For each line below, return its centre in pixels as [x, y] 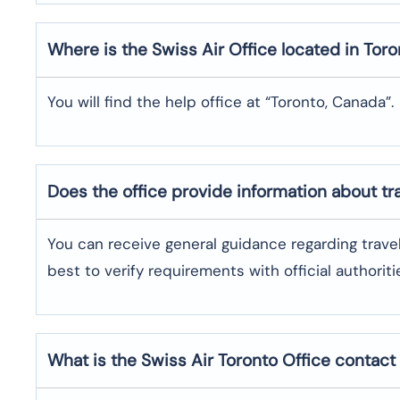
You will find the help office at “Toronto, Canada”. [221, 101]
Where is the [100, 49]
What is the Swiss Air [130, 360]
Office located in [296, 49]
